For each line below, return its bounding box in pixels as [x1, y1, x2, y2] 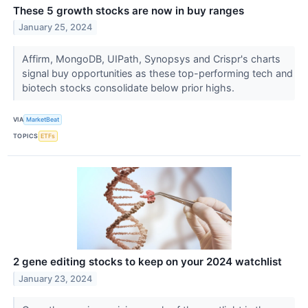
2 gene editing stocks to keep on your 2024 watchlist [13, 254, 282, 268]
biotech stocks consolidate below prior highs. [21, 81, 237, 93]
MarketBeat [26, 115, 60, 124]
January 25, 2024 [19, 22, 93, 33]
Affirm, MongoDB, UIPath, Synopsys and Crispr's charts [21, 52, 280, 65]
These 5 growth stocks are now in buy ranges [13, 3, 244, 17]
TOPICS [13, 132, 38, 140]
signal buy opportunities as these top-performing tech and [21, 67, 293, 79]
